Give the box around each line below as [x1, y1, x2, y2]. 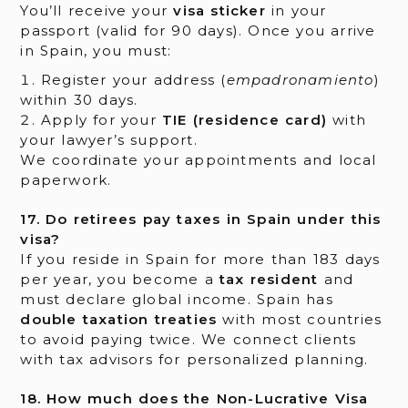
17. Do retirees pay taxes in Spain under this [20, 209, 382, 228]
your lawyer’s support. [20, 130, 198, 148]
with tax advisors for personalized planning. [20, 350, 369, 368]
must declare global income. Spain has [20, 290, 333, 308]
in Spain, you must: [20, 41, 172, 59]
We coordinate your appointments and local [20, 150, 377, 168]
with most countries [217, 310, 382, 328]
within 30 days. [20, 90, 138, 108]
